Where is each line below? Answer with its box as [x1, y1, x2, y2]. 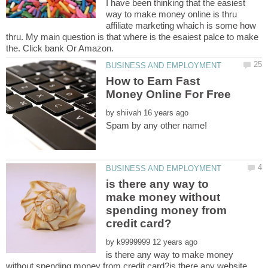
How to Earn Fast [106, 74, 200, 87]
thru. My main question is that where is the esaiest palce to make [6, 32, 258, 42]
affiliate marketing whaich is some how [106, 20, 257, 31]
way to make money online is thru [106, 9, 237, 20]
